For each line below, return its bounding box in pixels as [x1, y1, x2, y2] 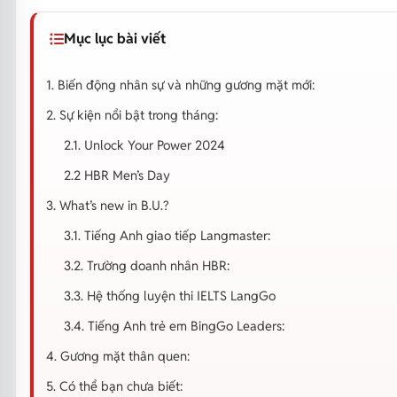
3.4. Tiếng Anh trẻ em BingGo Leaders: [63, 316, 292, 334]
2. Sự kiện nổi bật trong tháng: [45, 105, 218, 123]
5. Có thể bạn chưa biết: [45, 377, 186, 394]
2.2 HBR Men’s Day [63, 166, 170, 183]
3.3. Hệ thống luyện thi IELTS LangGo [63, 286, 276, 304]
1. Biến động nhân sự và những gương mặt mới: [45, 75, 318, 93]
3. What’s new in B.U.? [45, 196, 179, 214]
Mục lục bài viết [63, 28, 166, 48]
